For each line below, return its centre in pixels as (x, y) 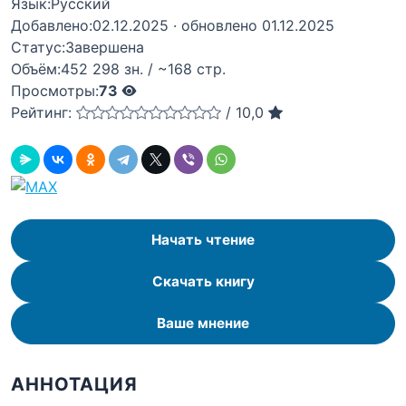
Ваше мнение (203, 324)
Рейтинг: (41, 112)
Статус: (38, 47)
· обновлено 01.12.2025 (254, 25)
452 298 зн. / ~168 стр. (143, 69)
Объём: (36, 69)
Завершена (105, 47)
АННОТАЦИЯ (74, 384)
